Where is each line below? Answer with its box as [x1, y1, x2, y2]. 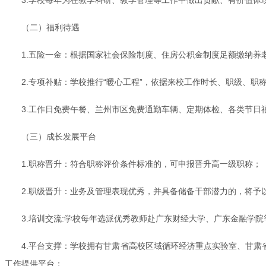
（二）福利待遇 [21, 22, 80, 32]
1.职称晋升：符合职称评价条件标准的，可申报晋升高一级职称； [21, 159, 261, 169]
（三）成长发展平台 [21, 131, 96, 141]
